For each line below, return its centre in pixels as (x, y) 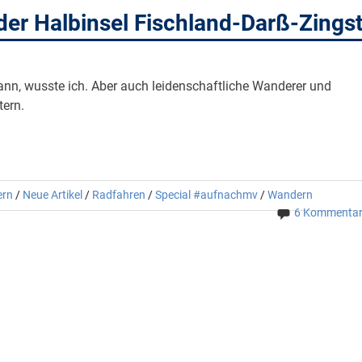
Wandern (290, 194)
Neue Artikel (52, 194)
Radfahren (118, 194)
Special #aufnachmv (206, 194)
